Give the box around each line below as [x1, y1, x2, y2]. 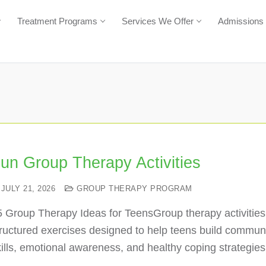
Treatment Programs [17, 15, 97, 26]
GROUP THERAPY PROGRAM [74, 184, 192, 193]
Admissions [218, 15, 264, 26]
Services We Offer [122, 15, 194, 26]
